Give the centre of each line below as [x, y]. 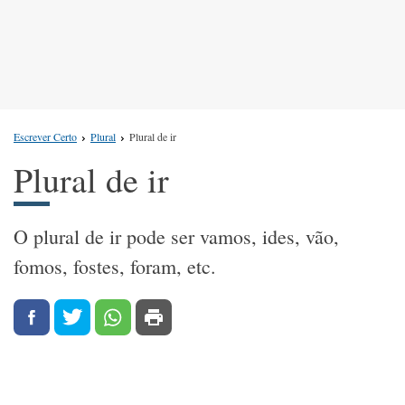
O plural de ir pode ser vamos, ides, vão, [176, 237]
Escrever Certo [45, 137]
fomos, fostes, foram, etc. [115, 267]
